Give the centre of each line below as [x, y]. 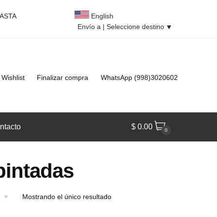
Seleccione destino [135, 27]
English [101, 16]
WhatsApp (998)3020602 [139, 77]
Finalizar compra [63, 77]
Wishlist [13, 77]
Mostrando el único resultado [67, 197]
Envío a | [92, 27]
